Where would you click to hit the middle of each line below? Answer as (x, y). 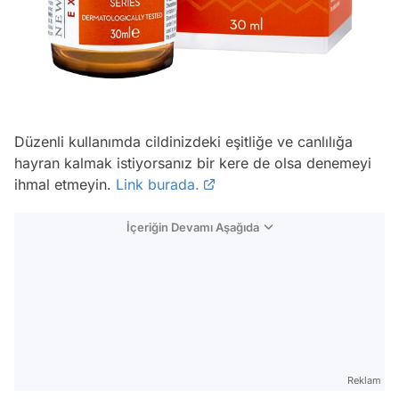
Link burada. (158, 184)
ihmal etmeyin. (65, 184)
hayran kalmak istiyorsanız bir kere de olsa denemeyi (193, 163)
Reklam (364, 380)
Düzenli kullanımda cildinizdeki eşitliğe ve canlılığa (183, 141)
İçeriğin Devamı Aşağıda (193, 227)
